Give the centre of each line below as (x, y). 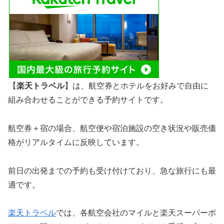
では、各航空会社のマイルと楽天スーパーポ (136, 213)
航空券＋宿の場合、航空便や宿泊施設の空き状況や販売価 (112, 128)
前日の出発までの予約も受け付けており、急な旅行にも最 (112, 170)
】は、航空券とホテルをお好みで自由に (136, 85)
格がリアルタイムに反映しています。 (76, 142)
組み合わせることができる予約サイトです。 (88, 99)
